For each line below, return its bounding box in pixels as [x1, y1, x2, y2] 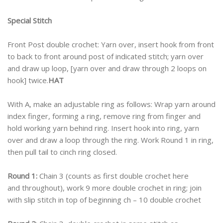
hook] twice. [7, 75, 48, 86]
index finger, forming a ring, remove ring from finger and [7, 111, 201, 121]
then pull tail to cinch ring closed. [7, 147, 117, 157]
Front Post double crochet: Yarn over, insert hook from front [7, 39, 214, 50]
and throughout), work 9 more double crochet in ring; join [7, 183, 202, 193]
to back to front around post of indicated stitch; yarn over [7, 51, 204, 62]
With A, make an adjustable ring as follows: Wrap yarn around [7, 99, 216, 110]
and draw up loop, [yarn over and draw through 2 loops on [7, 63, 207, 74]
